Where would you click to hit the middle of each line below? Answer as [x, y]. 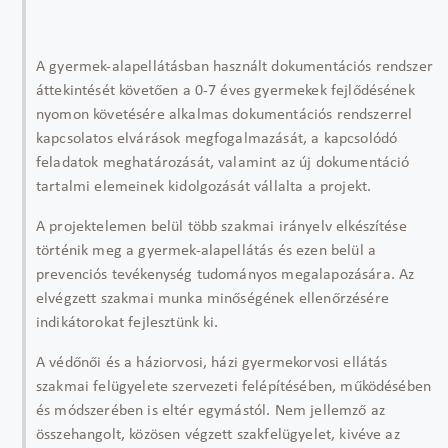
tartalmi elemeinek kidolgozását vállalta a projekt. [204, 187]
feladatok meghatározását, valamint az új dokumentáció [223, 163]
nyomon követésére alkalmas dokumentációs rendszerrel [224, 115]
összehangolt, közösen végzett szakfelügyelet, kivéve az [218, 435]
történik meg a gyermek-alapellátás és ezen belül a [206, 251]
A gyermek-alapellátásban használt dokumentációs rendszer [234, 67]
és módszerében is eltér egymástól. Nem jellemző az [211, 411]
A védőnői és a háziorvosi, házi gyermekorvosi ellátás [212, 363]
